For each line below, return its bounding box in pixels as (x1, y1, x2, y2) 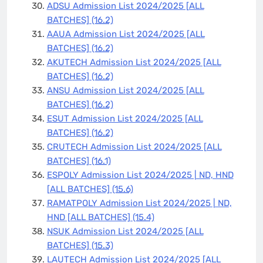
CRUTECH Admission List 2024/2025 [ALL (46, 141, 222, 152)
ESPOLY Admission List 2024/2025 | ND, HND (46, 169, 234, 180)
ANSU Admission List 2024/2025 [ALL (46, 85, 204, 96)
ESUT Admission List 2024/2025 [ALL (46, 113, 203, 124)
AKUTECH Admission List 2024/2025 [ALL (46, 56, 221, 68)
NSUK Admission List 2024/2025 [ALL (46, 225, 204, 237)
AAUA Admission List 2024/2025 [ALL (46, 28, 205, 39)
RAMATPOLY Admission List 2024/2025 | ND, (46, 197, 232, 208)
